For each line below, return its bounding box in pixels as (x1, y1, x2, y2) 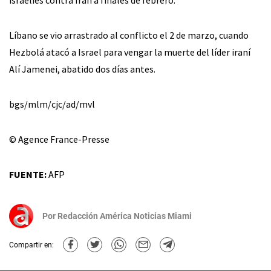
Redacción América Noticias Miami (57, 211, 192, 221)
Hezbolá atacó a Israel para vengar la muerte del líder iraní (9, 46, 250, 59)
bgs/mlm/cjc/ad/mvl (9, 98, 95, 111)
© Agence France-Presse (9, 133, 109, 146)
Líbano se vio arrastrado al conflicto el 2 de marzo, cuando (9, 29, 249, 42)
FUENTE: (9, 168, 47, 181)
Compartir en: (9, 240, 54, 249)
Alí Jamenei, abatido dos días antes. (9, 63, 155, 76)
